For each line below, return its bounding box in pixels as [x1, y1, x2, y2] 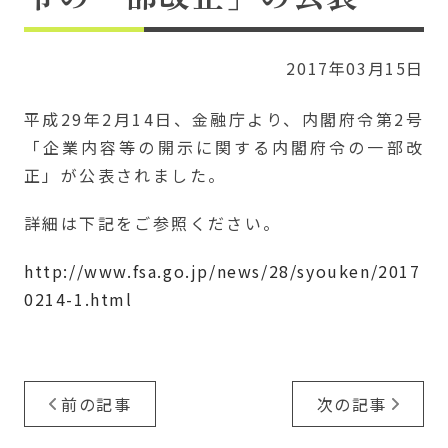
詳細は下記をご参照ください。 [24, 211, 282, 235]
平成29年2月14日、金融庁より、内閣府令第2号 [24, 107, 424, 131]
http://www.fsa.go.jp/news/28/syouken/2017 [24, 259, 421, 283]
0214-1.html [24, 287, 133, 311]
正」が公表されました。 [24, 163, 227, 187]
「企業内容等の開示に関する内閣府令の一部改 [24, 135, 424, 159]
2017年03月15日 [286, 56, 424, 80]
